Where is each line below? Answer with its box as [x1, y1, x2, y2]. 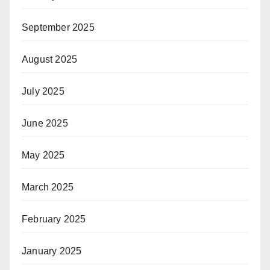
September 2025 [22, 22, 95, 33]
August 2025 [22, 54, 78, 64]
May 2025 [22, 149, 65, 160]
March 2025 [22, 181, 74, 192]
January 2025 [22, 245, 82, 256]
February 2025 [22, 213, 86, 224]
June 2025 [22, 118, 68, 128]
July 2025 [22, 86, 64, 96]
